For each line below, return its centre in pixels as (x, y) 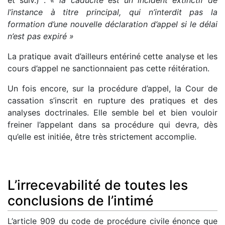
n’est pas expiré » (41, 36)
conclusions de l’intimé (81, 200)
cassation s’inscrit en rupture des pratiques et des (113, 100)
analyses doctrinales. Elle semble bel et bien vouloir (113, 112)
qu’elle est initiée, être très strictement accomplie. (102, 136)
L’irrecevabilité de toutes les (98, 185)
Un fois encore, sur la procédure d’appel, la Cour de (113, 88)
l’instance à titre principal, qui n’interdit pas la (113, 12)
